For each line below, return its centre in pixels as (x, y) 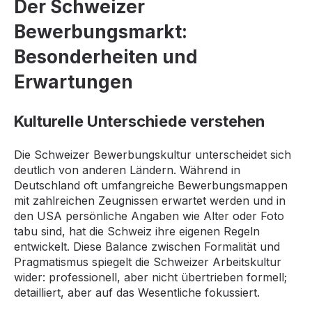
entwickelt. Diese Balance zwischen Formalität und (147, 246)
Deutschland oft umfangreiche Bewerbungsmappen (151, 185)
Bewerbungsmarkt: (101, 32)
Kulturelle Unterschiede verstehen (139, 121)
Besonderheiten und (106, 57)
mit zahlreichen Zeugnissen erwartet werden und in (150, 200)
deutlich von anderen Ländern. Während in (127, 170)
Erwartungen (73, 82)
